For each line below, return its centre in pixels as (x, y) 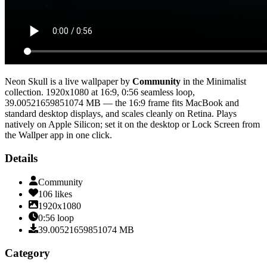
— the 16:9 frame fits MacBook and (170, 103)
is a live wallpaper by (89, 81)
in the (192, 81)
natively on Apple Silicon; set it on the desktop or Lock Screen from (132, 124)
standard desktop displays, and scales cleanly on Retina (108, 113)
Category (27, 253)
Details (21, 158)
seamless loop (167, 92)
